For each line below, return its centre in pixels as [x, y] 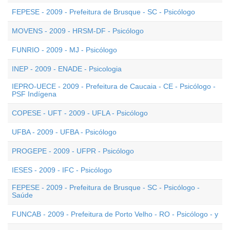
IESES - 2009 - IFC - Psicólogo [62, 170]
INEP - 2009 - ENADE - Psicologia [67, 69]
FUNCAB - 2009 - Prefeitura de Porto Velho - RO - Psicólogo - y [115, 214]
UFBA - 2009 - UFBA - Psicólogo [64, 132]
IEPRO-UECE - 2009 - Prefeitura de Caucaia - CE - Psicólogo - [114, 86]
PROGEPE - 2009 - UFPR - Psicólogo [73, 151]
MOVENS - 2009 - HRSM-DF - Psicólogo [78, 31]
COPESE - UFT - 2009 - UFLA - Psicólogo [80, 113]
